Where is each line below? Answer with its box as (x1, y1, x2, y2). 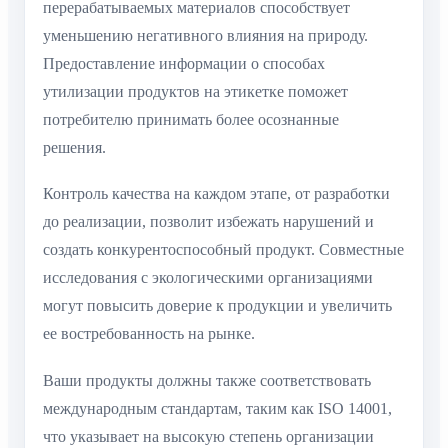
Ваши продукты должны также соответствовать (43, 371, 371, 389)
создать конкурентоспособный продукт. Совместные (43, 241, 404, 259)
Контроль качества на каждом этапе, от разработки (43, 185, 390, 203)
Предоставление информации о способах (43, 54, 325, 72)
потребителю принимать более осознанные (43, 110, 339, 128)
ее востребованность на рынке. (43, 325, 255, 343)
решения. (43, 138, 106, 156)
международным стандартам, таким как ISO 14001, (43, 399, 392, 417)
